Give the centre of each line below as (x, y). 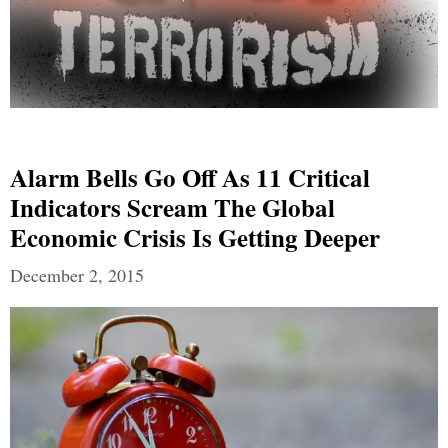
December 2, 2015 (77, 274)
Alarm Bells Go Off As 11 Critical (190, 177)
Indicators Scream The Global (172, 207)
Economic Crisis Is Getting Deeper (195, 237)
